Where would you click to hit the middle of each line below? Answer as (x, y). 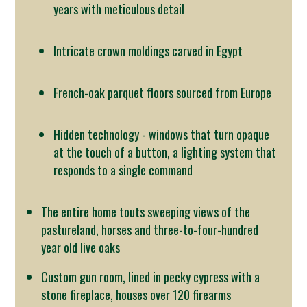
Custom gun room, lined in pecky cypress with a (151, 277)
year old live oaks (81, 247)
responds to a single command (123, 170)
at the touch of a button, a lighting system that (165, 152)
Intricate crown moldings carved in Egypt (148, 50)
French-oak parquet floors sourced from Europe (163, 92)
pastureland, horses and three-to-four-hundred (150, 229)
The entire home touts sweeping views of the (146, 211)
